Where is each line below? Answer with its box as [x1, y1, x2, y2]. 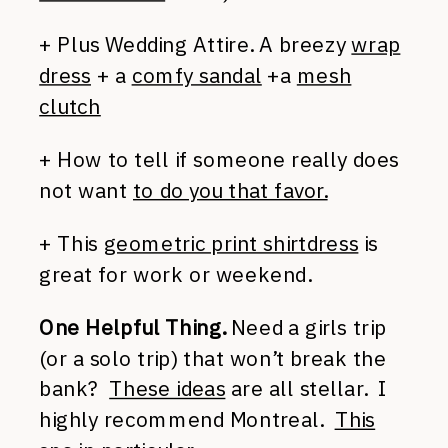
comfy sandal [131, 61, 262, 88]
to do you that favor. [133, 176, 328, 203]
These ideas [109, 374, 226, 402]
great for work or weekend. [39, 260, 311, 287]
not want [39, 176, 134, 203]
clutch [39, 92, 101, 119]
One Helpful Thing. [39, 313, 226, 340]
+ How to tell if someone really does [39, 145, 399, 172]
